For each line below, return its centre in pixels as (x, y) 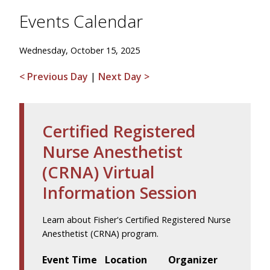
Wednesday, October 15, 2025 (80, 50)
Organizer (193, 260)
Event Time (70, 260)
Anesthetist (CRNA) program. (100, 234)
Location (126, 260)
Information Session (120, 193)
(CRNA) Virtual (98, 172)
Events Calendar (81, 21)
